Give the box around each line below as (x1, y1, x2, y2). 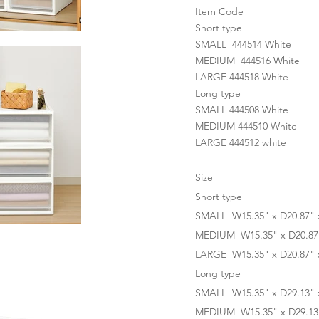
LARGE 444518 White (195, 70, 288, 83)
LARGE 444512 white (195, 136, 286, 149)
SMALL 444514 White (195, 38, 291, 51)
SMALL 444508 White (195, 103, 288, 116)
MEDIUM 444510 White (195, 120, 297, 132)
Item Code (195, 5, 244, 18)
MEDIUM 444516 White (195, 54, 300, 67)
